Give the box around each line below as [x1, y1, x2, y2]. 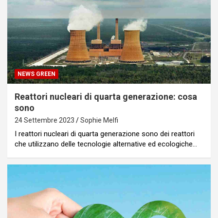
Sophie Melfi [80, 116, 118, 124]
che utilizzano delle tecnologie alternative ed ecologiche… [15, 139, 197, 148]
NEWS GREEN [18, 70, 55, 77]
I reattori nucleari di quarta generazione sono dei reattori [15, 129, 195, 138]
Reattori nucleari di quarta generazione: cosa [15, 91, 197, 102]
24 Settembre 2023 [15, 116, 74, 124]
